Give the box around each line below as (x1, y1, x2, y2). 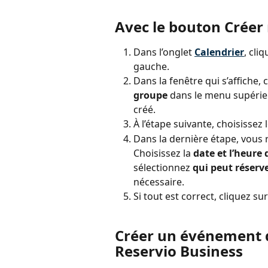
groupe (133, 89, 167, 102)
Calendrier (194, 45, 244, 59)
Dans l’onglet (133, 45, 194, 59)
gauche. (133, 60, 169, 74)
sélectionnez (133, 160, 193, 174)
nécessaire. (133, 175, 184, 188)
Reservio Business (115, 240, 243, 261)
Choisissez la (133, 146, 193, 160)
